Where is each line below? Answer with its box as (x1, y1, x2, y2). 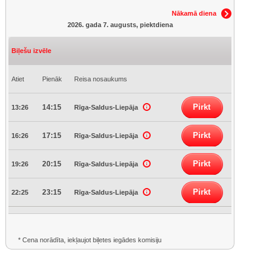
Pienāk (42, 75, 62, 83)
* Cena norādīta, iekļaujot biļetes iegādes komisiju (18, 236, 162, 243)
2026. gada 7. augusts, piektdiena (67, 21, 173, 28)
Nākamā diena (172, 10, 216, 17)
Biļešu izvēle (11, 47, 51, 54)
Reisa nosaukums (74, 75, 127, 83)
